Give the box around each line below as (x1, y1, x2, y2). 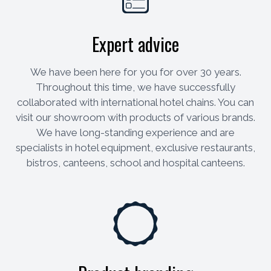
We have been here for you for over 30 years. (30, 66, 241, 79)
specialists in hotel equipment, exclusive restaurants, (16, 142, 255, 154)
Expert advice (92, 30, 179, 58)
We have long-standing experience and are (36, 126, 235, 139)
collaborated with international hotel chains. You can (17, 96, 254, 109)
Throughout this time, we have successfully (36, 81, 235, 94)
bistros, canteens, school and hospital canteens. (26, 157, 245, 169)
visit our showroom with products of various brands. (16, 111, 255, 124)
